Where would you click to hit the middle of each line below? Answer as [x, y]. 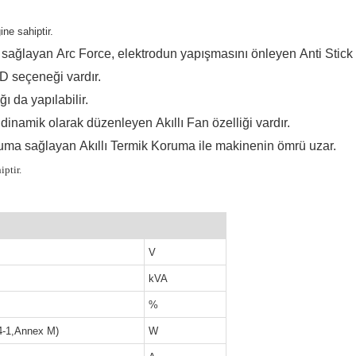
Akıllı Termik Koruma [137, 146]
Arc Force [84, 54]
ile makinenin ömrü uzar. [267, 146]
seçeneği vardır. [56, 77]
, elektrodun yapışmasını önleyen [204, 54]
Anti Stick [326, 54]
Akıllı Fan [182, 123]
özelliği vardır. [251, 123]
